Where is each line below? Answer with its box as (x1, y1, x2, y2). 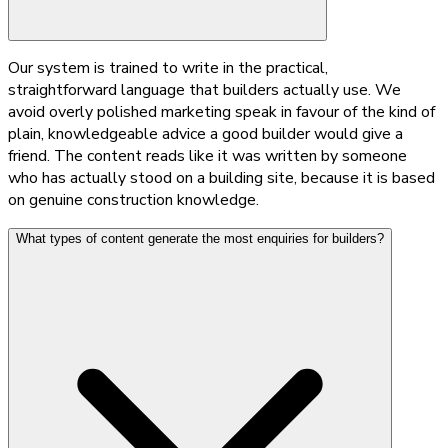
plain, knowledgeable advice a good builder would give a (8, 122, 403, 145)
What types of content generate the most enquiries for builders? (16, 230, 384, 246)
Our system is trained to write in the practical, (8, 56, 328, 79)
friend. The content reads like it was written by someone (8, 144, 407, 167)
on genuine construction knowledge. (8, 188, 259, 211)
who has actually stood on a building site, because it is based (8, 166, 435, 189)
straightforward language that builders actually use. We (8, 78, 401, 101)
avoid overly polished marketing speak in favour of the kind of (8, 100, 435, 123)
